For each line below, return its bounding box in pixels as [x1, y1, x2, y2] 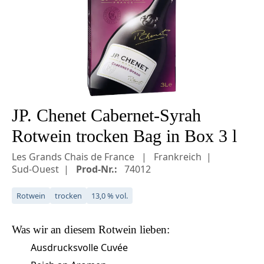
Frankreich [154, 150, 202, 163]
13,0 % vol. [91, 190, 128, 201]
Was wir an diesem [12, 223, 98, 236]
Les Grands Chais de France [12, 150, 137, 163]
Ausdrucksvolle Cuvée [31, 240, 128, 254]
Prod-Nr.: [76, 162, 117, 176]
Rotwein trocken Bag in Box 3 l [12, 126, 237, 146]
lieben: [137, 223, 170, 236]
